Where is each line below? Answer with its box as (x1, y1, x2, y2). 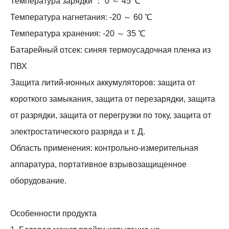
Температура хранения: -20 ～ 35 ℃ (10, 29, 146, 38)
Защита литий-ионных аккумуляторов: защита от (10, 78, 195, 87)
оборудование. (10, 176, 66, 185)
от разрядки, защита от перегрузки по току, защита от (10, 111, 211, 120)
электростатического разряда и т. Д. (10, 127, 145, 136)
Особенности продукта (10, 209, 97, 218)
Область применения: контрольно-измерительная (10, 144, 198, 152)
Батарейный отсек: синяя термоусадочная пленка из (10, 45, 211, 54)
